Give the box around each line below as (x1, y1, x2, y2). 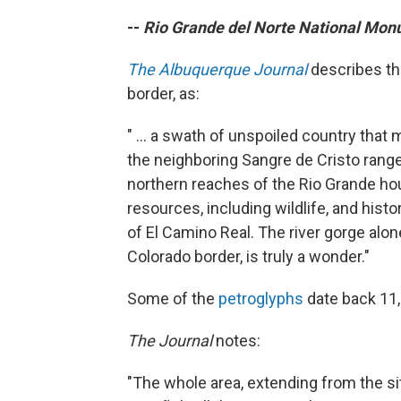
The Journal (127, 331, 212, 350)
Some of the (127, 289, 218, 308)
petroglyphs (218, 289, 303, 308)
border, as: (127, 84, 200, 103)
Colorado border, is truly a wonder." (127, 247, 370, 266)
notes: (212, 331, 260, 350)
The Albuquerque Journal (127, 60, 307, 79)
